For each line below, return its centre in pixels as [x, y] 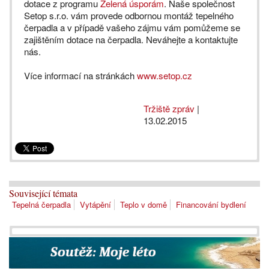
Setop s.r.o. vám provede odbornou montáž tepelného [129, 15]
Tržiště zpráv [169, 108]
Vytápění [95, 205]
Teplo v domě [144, 205]
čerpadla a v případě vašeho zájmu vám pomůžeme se [132, 27]
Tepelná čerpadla [41, 205]
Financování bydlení [211, 205]
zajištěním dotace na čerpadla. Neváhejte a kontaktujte [131, 39]
